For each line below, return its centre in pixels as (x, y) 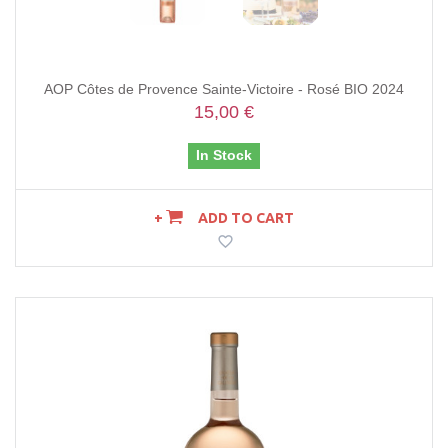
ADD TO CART (246, 218)
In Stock (224, 155)
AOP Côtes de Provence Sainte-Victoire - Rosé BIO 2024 (224, 89)
